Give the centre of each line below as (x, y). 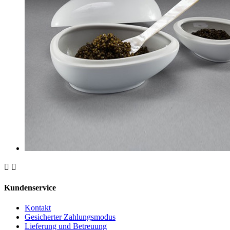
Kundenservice (30, 188)
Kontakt (38, 208)
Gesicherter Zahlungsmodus (70, 217)
